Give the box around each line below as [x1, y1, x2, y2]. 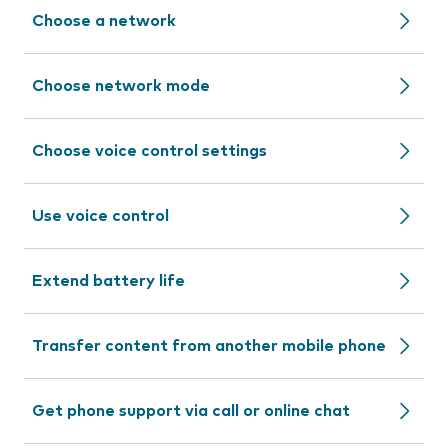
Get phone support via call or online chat [32, 403, 350, 419]
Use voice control [32, 208, 169, 224]
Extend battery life [32, 273, 185, 289]
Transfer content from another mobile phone [32, 338, 386, 354]
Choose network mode [32, 78, 210, 94]
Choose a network [32, 13, 176, 29]
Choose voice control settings [32, 143, 267, 159]
